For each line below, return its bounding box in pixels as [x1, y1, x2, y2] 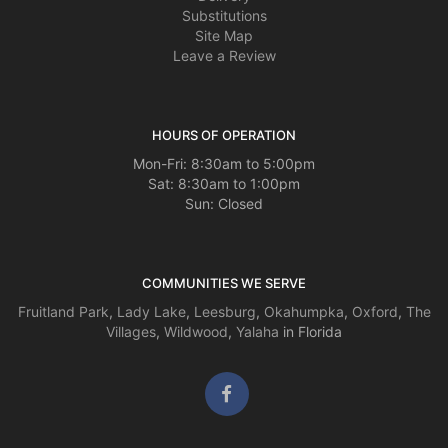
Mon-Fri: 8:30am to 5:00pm [133, 155, 315, 173]
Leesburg [193, 303, 256, 321]
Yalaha [236, 323, 279, 341]
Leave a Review [172, 47, 276, 65]
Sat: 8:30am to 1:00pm [148, 175, 300, 193]
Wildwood [164, 323, 228, 341]
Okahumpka [263, 303, 344, 321]
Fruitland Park [17, 303, 109, 321]
